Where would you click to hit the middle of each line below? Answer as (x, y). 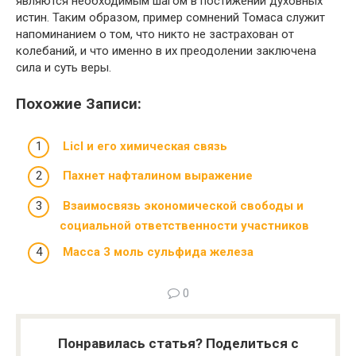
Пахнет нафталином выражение (158, 176)
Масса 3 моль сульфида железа (158, 252)
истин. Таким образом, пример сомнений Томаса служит (170, 17)
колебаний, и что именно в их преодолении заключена (166, 51)
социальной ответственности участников (184, 225)
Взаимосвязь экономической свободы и (183, 205)
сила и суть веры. (64, 68)
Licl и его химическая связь (145, 146)
